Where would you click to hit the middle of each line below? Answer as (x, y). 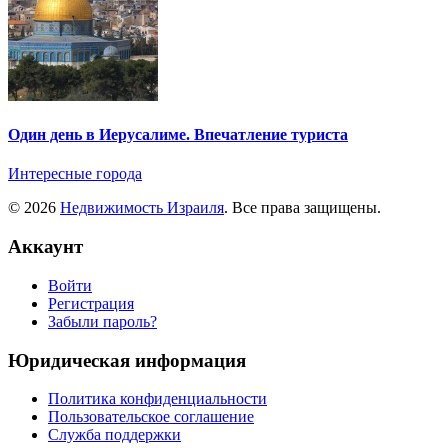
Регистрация (91, 303)
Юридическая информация (127, 360)
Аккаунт (45, 247)
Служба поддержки (114, 435)
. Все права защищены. (302, 208)
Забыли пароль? (102, 321)
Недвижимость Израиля (142, 208)
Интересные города (75, 174)
